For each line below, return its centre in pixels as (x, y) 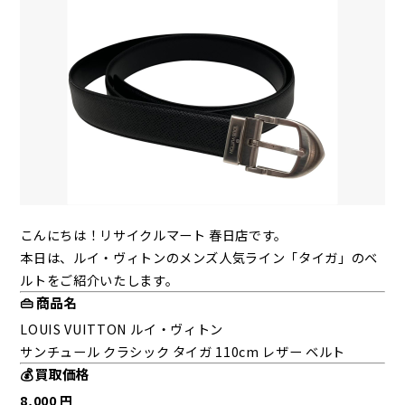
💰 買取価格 (55, 374)
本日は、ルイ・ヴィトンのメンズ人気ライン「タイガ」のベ (199, 258)
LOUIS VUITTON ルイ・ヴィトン (122, 329)
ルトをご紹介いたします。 (99, 280)
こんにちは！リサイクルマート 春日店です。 (154, 235)
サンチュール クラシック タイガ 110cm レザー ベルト (183, 352)
